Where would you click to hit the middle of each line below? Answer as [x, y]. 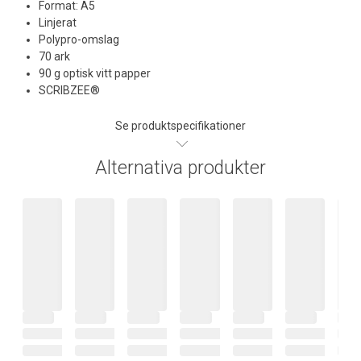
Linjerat [58, 22]
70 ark [54, 56]
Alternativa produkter [180, 168]
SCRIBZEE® [69, 90]
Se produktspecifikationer [180, 125]
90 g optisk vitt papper [95, 73]
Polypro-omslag [79, 39]
